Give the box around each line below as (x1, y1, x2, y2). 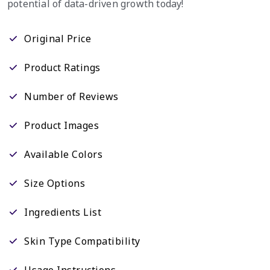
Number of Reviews (24, 89, 119, 103)
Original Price (24, 31, 91, 45)
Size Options (24, 176, 85, 190)
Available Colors (24, 147, 102, 161)
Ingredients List (24, 205, 101, 219)
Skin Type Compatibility (24, 234, 140, 248)
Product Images (24, 118, 99, 132)
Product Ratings (24, 60, 101, 74)
